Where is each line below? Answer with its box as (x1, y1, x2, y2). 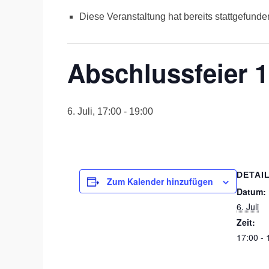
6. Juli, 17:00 (67, 106, 121, 116)
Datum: (237, 186, 266, 198)
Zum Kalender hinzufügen (107, 175, 213, 187)
